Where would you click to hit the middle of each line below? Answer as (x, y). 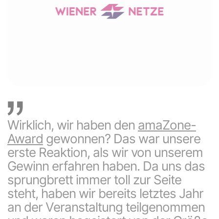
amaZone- (167, 125)
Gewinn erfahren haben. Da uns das (106, 166)
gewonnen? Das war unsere (122, 139)
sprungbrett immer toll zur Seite (94, 180)
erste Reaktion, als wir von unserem (105, 153)
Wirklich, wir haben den (73, 125)
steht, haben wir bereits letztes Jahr (105, 194)
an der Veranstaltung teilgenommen (106, 207)
